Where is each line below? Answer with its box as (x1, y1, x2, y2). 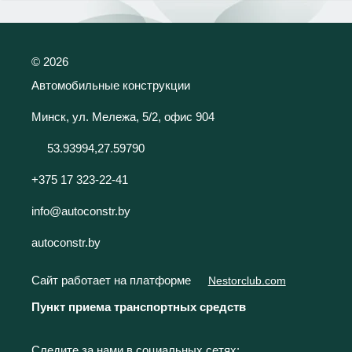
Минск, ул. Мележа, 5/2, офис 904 (31, 109, 214, 123)
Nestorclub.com (207, 275, 286, 287)
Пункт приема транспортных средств (31, 300, 246, 313)
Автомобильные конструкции (31, 78, 190, 92)
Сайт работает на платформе (31, 273, 194, 287)
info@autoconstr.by (31, 203, 130, 218)
